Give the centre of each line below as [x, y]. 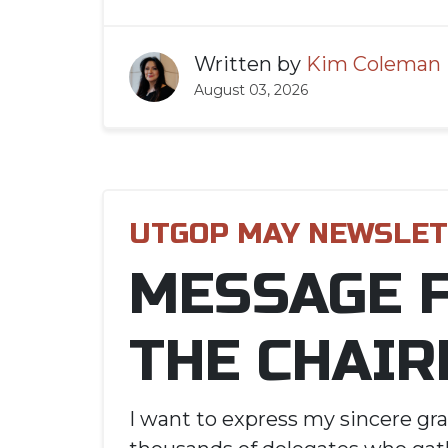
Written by [250, 64]
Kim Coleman [373, 64]
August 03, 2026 [251, 90]
